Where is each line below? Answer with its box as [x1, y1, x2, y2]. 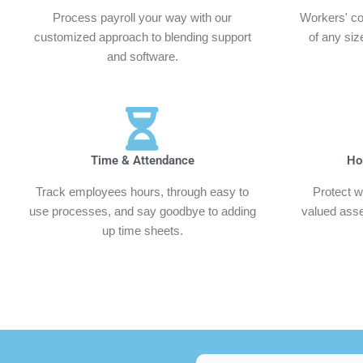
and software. [106, 49, 178, 63]
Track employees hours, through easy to [36, 184, 249, 199]
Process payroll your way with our [53, 10, 232, 24]
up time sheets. [101, 223, 183, 237]
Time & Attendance [90, 152, 194, 168]
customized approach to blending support [33, 29, 251, 44]
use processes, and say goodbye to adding [28, 203, 256, 218]
